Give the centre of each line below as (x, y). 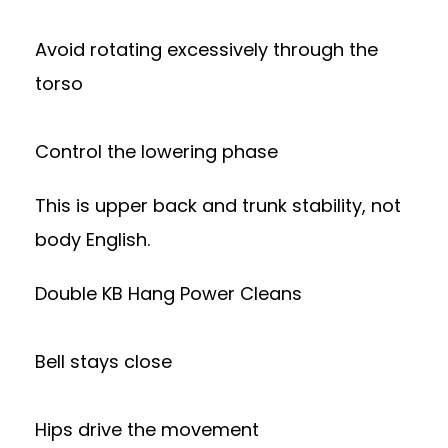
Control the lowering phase (156, 151)
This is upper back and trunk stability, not (218, 205)
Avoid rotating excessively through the (206, 49)
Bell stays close (103, 361)
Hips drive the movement (147, 429)
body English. (92, 239)
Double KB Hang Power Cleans (168, 293)
